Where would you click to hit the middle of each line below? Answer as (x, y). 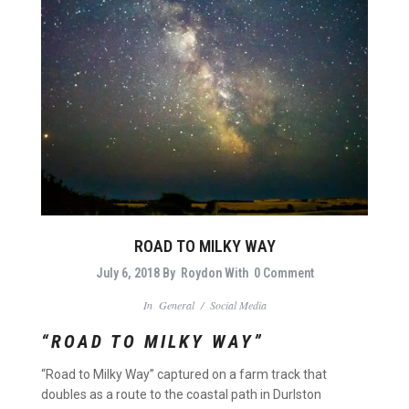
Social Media (238, 305)
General (176, 305)
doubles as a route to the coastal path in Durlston (181, 395)
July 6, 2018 (127, 273)
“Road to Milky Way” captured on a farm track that (184, 375)
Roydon (201, 273)
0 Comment (283, 273)
